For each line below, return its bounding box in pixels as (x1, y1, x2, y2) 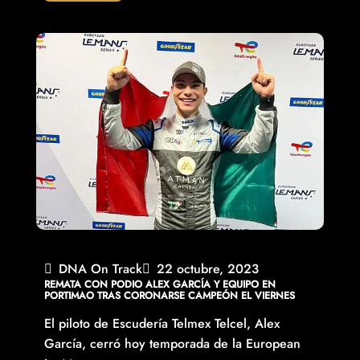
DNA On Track (58, 260, 142, 279)
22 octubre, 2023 (156, 260, 259, 279)
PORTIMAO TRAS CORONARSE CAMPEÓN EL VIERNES (43, 288, 295, 304)
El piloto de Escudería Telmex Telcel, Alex (43, 314, 280, 333)
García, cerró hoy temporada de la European (43, 334, 301, 354)
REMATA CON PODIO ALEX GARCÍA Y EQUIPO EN (43, 277, 276, 292)
